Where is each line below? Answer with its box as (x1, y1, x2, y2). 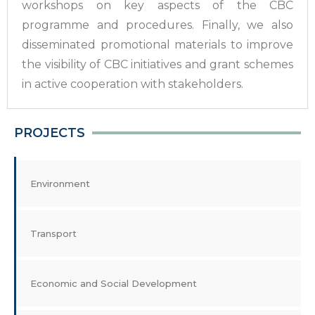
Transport (30, 228, 77, 239)
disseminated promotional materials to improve (22, 38, 293, 51)
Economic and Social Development (30, 278, 197, 289)
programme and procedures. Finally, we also (22, 18, 293, 32)
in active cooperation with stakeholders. (22, 77, 243, 91)
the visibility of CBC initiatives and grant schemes (22, 58, 293, 71)
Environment (30, 178, 90, 189)
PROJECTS (14, 125, 85, 141)
